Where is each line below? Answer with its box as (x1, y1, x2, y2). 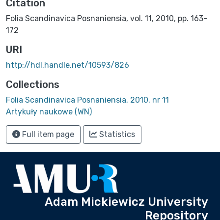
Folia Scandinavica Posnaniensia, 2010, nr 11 (6, 95, 169, 105)
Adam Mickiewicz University (45, 195, 208, 209)
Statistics (97, 129, 135, 139)
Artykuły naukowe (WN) (6, 107, 92, 116)
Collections (6, 78, 59, 90)
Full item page (20, 129, 74, 139)
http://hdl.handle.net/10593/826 (6, 60, 129, 70)
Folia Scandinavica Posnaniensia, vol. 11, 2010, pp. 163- (6, 13, 207, 23)
